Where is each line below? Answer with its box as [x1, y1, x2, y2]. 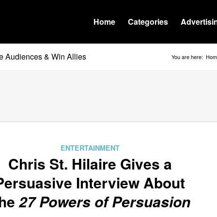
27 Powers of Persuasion [19, 191, 191, 212]
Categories [128, 16, 168, 27]
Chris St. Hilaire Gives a [8, 153, 172, 174]
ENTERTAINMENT [60, 143, 120, 153]
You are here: [171, 53, 203, 61]
